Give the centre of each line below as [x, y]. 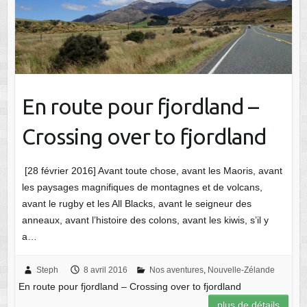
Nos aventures [176, 270]
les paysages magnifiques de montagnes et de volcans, [142, 187]
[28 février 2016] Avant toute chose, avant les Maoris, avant [152, 170]
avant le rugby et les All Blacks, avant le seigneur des [136, 203]
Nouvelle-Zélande [241, 270]
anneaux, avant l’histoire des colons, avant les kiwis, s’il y [145, 220]
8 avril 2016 [105, 270]
